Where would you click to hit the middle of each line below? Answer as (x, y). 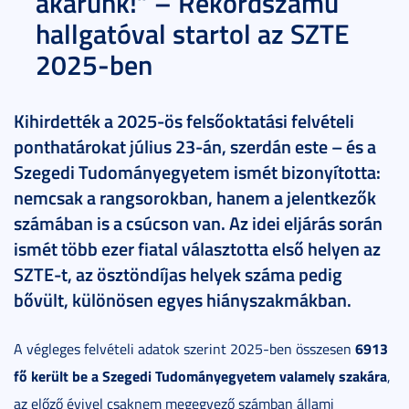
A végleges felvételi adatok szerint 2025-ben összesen (184, 349)
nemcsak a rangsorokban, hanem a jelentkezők (195, 198)
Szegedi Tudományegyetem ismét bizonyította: (197, 172)
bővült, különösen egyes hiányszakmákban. (183, 300)
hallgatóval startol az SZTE (193, 34)
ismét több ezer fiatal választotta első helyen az (197, 249)
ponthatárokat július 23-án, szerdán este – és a (195, 147)
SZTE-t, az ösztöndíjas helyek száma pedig (178, 274)
